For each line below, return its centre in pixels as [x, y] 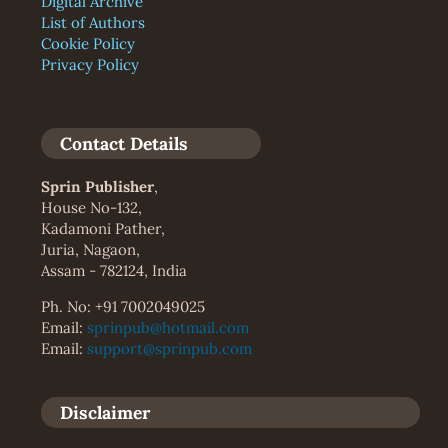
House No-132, [91, 208]
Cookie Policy [87, 44]
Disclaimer [104, 412]
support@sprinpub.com [169, 349]
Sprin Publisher [97, 187]
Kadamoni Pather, [102, 229]
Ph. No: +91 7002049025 [122, 307]
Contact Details [123, 143]
